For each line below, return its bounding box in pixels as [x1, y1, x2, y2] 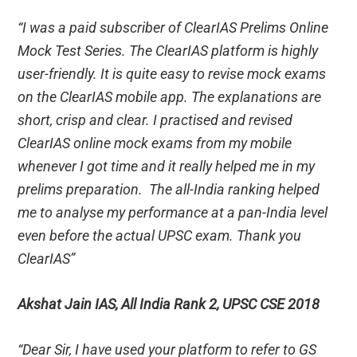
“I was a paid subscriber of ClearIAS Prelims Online [18, 18, 329, 36]
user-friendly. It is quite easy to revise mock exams [18, 65, 327, 82]
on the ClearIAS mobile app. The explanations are [18, 88, 322, 105]
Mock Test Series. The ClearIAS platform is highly [18, 41, 319, 59]
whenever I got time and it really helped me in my [18, 157, 316, 175]
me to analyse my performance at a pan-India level [18, 203, 328, 221]
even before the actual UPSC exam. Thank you [18, 226, 302, 244]
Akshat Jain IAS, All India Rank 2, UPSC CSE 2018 [18, 295, 320, 312]
